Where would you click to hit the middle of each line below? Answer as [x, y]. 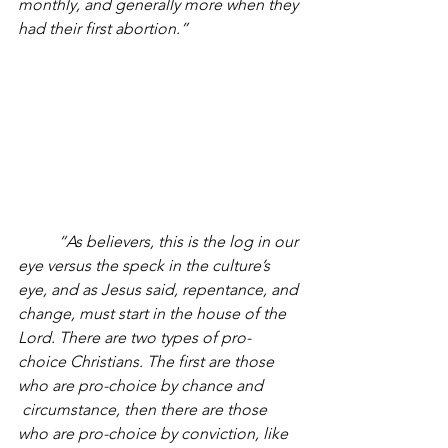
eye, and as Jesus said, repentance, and [160, 289]
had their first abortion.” [105, 29]
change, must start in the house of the [154, 313]
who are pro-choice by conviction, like [155, 433]
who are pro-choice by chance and [142, 385]
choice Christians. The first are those [148, 361]
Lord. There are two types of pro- [134, 337]
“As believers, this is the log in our [180, 241]
